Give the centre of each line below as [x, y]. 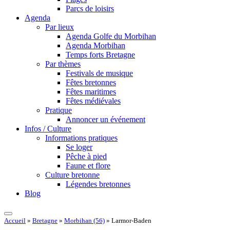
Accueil [15, 221]
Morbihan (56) [84, 221]
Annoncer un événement [106, 119]
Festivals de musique [99, 73]
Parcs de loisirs [90, 8]
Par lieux [60, 27]
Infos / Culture [48, 129]
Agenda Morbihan [95, 45]
